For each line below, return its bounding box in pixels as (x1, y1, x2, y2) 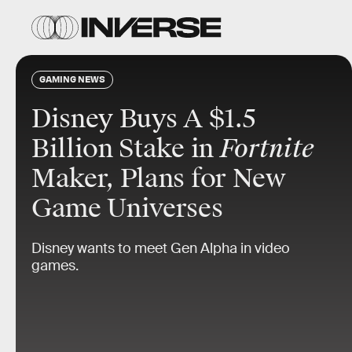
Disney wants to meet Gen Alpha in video (31, 240, 290, 257)
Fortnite (219, 133, 314, 165)
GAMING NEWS (39, 73, 105, 84)
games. (31, 257, 79, 274)
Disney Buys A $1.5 (31, 103, 256, 135)
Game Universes (31, 192, 223, 225)
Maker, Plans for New (31, 163, 286, 195)
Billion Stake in (31, 133, 220, 165)
